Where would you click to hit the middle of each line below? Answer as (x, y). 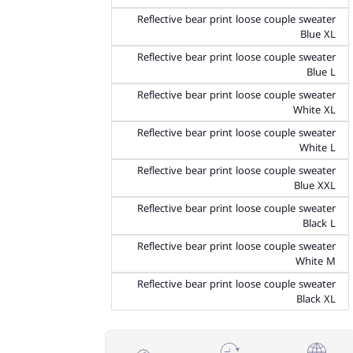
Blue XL (318, 35)
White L (318, 148)
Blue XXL (315, 186)
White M (316, 262)
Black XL (316, 299)
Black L (319, 224)
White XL (314, 110)
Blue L (321, 72)
